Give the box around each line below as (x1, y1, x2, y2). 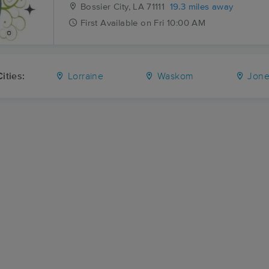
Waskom (154, 71, 194, 81)
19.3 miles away (169, 2, 234, 11)
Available (100, 19, 138, 28)
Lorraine (65, 71, 104, 81)
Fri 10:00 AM (154, 19, 206, 28)
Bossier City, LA (77, 2, 145, 11)
